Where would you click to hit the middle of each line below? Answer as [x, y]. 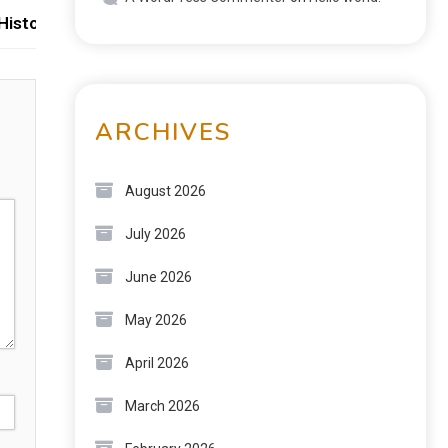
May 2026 [156, 320]
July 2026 [155, 234]
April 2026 [157, 363]
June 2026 [158, 277]
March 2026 [162, 406]
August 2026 [165, 191]
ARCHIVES [163, 132]
